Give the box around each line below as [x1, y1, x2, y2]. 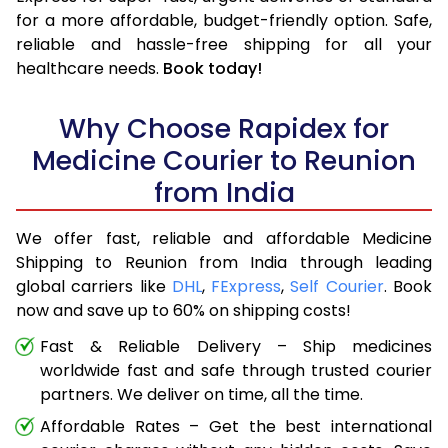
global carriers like [16, 274, 172, 298]
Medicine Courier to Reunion [32, 141, 416, 179]
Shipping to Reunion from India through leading [16, 250, 432, 274]
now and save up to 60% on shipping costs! [16, 298, 351, 322]
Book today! [163, 56, 262, 80]
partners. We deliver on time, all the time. [40, 382, 363, 406]
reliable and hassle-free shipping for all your [16, 32, 432, 56]
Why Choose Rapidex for [59, 109, 389, 147]
